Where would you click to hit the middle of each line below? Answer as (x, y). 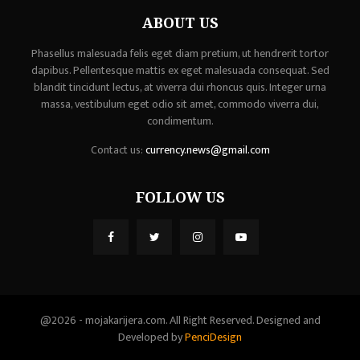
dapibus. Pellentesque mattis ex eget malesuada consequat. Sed (180, 71)
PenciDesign (213, 337)
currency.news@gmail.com (207, 150)
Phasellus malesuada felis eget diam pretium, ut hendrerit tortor (180, 54)
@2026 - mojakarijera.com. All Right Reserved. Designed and (180, 321)
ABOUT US (180, 23)
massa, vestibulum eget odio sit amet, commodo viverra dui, (180, 104)
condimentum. (180, 121)
